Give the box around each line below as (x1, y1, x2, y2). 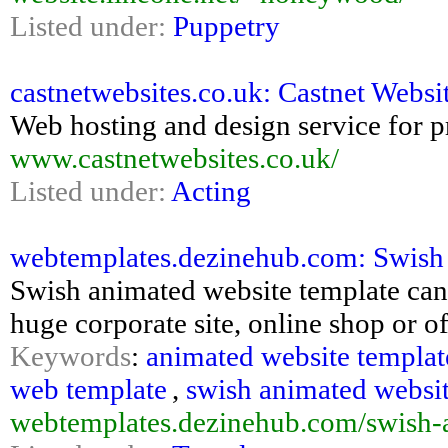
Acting (171, 175, 251, 207)
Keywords (10, 340, 131, 372)
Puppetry (173, 10, 280, 42)
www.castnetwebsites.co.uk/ (10, 142, 339, 174)
